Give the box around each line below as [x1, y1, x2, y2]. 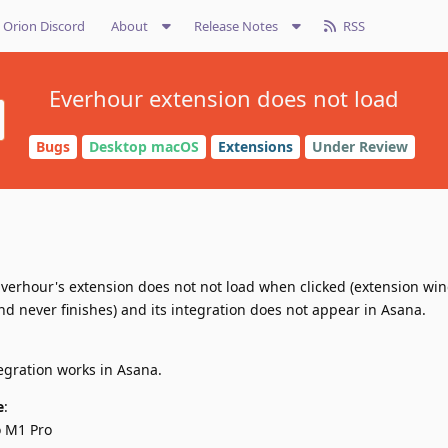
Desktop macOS [88, 137, 199, 157]
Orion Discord [3, 17, 85, 35]
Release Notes [194, 17, 278, 35]
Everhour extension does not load [49, 83, 399, 113]
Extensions [217, 137, 293, 157]
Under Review [311, 137, 408, 157]
